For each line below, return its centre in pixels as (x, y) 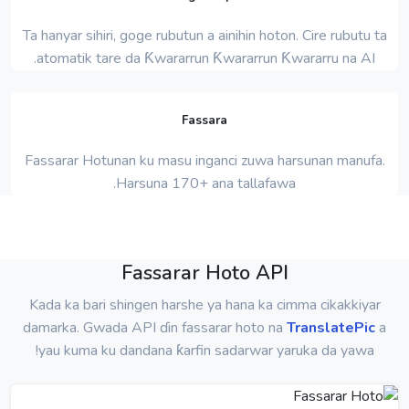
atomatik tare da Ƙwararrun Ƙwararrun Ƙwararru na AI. (206, 58)
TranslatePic (331, 328)
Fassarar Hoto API (204, 273)
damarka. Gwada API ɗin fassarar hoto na (155, 328)
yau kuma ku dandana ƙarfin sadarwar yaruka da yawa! (206, 351)
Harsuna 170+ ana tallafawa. (206, 184)
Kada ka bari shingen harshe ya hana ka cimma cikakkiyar (204, 305)
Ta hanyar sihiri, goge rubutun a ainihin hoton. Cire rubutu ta (204, 35)
